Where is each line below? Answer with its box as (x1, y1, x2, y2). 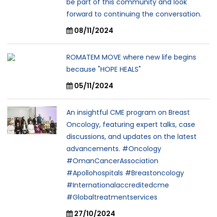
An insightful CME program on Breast (66, 108, 190, 118)
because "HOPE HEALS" (66, 64, 141, 75)
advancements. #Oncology (66, 144, 161, 154)
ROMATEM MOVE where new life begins (66, 52, 196, 62)
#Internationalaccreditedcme (66, 180, 169, 190)
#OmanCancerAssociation (66, 156, 158, 166)
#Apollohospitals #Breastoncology (66, 168, 184, 178)
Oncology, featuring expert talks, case (66, 120, 195, 130)
